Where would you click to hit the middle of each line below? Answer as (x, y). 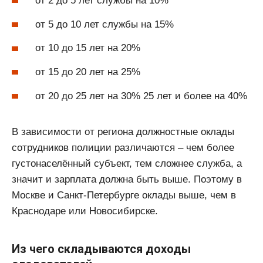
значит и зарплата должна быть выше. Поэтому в (127, 179)
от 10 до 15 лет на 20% (88, 48)
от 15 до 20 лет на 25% (88, 72)
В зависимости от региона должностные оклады (123, 131)
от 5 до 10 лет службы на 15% (104, 24)
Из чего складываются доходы (101, 249)
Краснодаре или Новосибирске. (85, 211)
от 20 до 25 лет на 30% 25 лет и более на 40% (141, 96)
